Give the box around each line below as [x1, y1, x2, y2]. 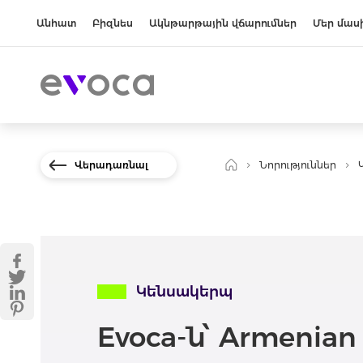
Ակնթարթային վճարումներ [149, 17, 297, 29]
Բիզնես [92, 17, 133, 29]
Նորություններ [259, 159, 336, 171]
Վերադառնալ [75, 158, 148, 171]
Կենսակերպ [136, 283, 233, 301]
